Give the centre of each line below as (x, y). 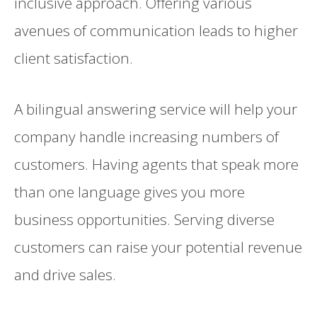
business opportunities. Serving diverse (144, 220)
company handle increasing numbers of (146, 137)
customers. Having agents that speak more (156, 165)
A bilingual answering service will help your (156, 109)
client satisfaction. (74, 58)
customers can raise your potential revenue (158, 247)
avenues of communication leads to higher (156, 31)
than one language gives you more (129, 192)
